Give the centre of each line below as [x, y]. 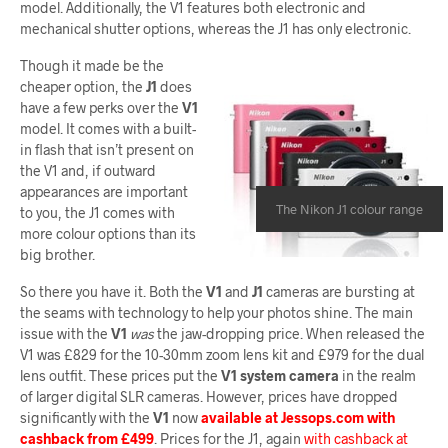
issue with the [65, 333]
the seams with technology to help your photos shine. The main [216, 312]
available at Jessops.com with [298, 417]
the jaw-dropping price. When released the [289, 333]
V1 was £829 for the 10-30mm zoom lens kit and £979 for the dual [222, 354]
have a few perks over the [101, 107]
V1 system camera [280, 375]
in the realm [377, 375]
